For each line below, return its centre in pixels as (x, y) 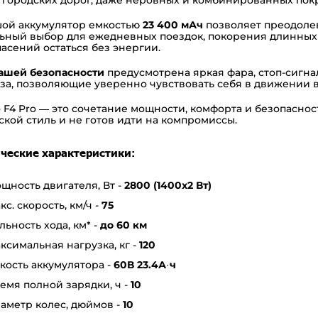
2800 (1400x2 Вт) (168, 185)
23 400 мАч (171, 24)
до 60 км (124, 225)
